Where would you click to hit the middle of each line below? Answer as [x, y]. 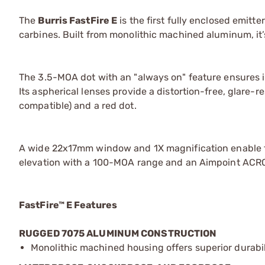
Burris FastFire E [78, 20]
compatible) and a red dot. [78, 106]
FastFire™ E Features [68, 205]
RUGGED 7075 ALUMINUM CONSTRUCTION [118, 233]
